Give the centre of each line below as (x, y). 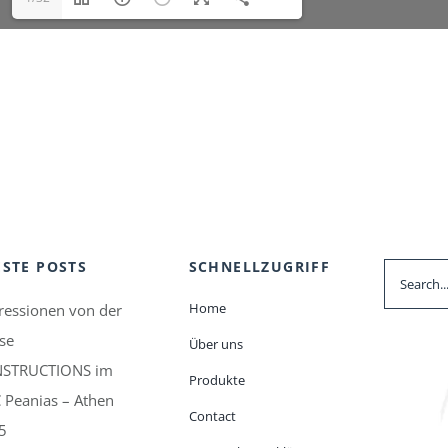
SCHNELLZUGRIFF (259, 266)
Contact (212, 415)
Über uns (215, 343)
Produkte (216, 379)
